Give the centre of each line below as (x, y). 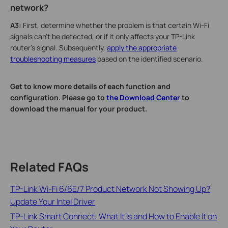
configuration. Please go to (58, 97)
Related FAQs (49, 166)
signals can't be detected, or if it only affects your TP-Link (103, 36)
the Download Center (143, 97)
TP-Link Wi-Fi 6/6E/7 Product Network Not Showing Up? (110, 189)
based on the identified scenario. (149, 59)
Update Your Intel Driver (53, 201)
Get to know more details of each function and (90, 86)
